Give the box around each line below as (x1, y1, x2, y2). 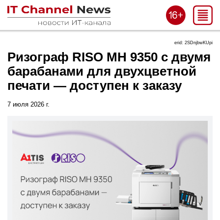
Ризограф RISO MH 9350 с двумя (7, 50, 211, 64)
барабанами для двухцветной (7, 64, 196, 78)
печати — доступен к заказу (7, 79, 182, 92)
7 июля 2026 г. (7, 100, 50, 108)
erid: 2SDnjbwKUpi (174, 40, 213, 45)
